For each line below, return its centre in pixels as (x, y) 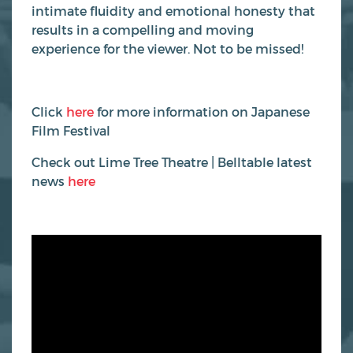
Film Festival (71, 130)
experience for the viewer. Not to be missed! (167, 48)
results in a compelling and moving (143, 29)
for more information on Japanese (202, 111)
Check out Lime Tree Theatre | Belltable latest (172, 162)
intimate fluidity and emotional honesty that (173, 10)
